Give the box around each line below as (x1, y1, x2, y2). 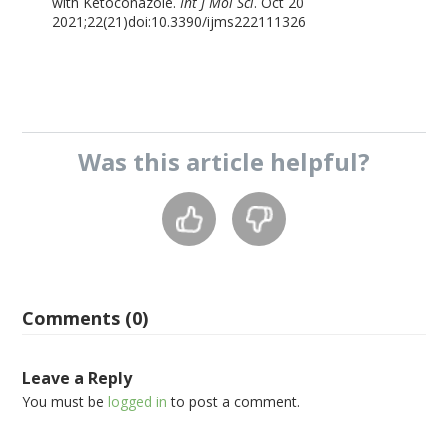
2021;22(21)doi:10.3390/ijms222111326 (52, 12, 307, 31)
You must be (22, 392, 109, 411)
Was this (78, 145, 186, 178)
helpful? (264, 145, 370, 178)
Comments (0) (22, 306, 149, 330)
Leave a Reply (22, 367, 133, 389)
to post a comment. (167, 392, 301, 411)
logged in (108, 392, 168, 411)
